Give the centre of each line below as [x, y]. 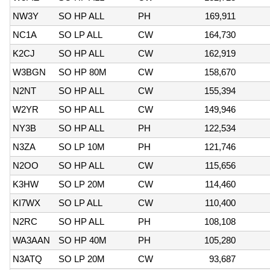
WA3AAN [31, 240]
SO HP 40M [83, 240]
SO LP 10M [82, 146]
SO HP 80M [83, 72]
